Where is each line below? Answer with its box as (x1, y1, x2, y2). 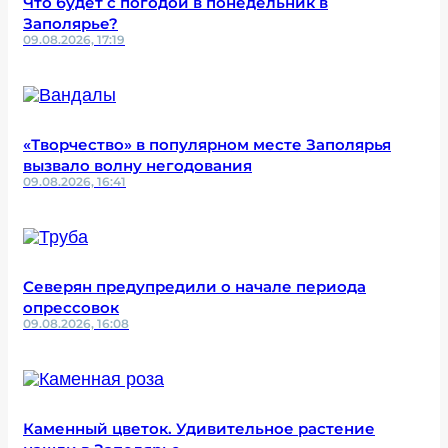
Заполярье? (23, 13, 118, 33)
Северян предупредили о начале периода (23, 276, 366, 296)
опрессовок (23, 297, 119, 317)
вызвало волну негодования (23, 155, 252, 175)
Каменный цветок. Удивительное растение (23, 418, 375, 438)
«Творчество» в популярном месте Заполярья (23, 134, 391, 154)
